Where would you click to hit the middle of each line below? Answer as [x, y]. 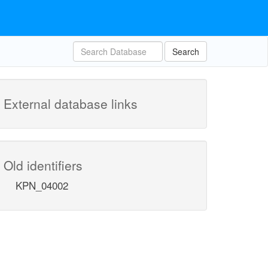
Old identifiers [43, 165]
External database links [71, 103]
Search [186, 51]
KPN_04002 [42, 185]
